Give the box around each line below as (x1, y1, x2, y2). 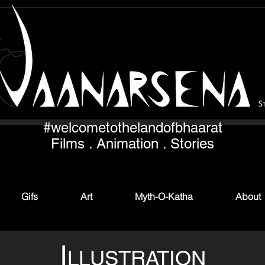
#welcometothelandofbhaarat (43, 119, 222, 135)
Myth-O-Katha (135, 190, 193, 202)
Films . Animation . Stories (51, 135, 214, 151)
